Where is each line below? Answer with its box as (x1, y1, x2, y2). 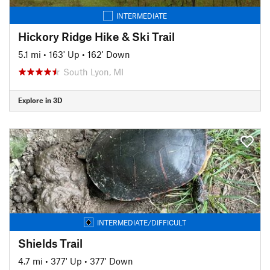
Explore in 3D (18, 96, 62, 104)
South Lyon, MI (63, 66, 124, 77)
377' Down (90, 255, 133, 266)
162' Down (87, 48, 130, 60)
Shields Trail (18, 236, 83, 250)
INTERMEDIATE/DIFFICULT (97, 218, 186, 227)
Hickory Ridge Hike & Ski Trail (18, 29, 175, 43)
